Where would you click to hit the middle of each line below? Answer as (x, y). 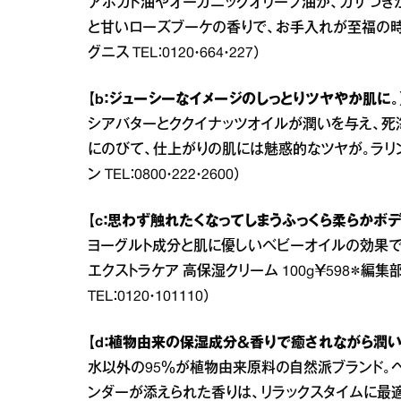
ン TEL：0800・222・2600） (165, 175)
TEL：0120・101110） (149, 297)
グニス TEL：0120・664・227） (175, 54)
